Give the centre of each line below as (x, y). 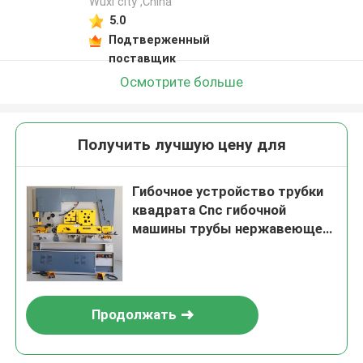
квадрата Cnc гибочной (209, 210)
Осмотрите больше (181, 81)
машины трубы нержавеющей (231, 229)
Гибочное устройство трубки (228, 192)
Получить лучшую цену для (181, 145)
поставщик (142, 58)
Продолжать (134, 315)
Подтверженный (159, 39)
